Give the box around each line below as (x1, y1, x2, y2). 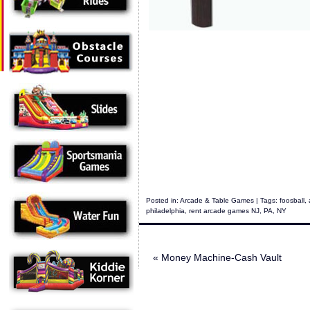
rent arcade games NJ (189, 207, 259, 215)
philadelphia (146, 207, 185, 215)
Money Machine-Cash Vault (158, 252, 282, 263)
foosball (280, 197, 304, 204)
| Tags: (254, 197, 280, 204)
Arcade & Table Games (180, 197, 254, 204)
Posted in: (146, 197, 180, 204)
